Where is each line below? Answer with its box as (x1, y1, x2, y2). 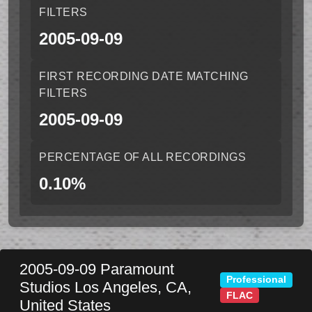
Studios (19, 279, 75, 296)
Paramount (100, 260, 174, 278)
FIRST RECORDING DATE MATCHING (39, 70, 249, 82)
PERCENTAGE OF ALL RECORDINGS (39, 151, 246, 163)
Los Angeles (75, 279, 157, 296)
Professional (226, 274, 287, 286)
